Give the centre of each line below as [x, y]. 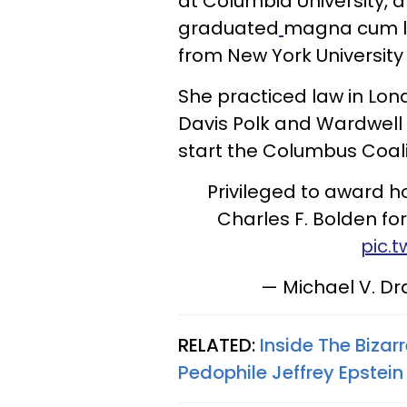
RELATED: [219, 345]
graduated [228, 28]
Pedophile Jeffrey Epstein [291, 372]
